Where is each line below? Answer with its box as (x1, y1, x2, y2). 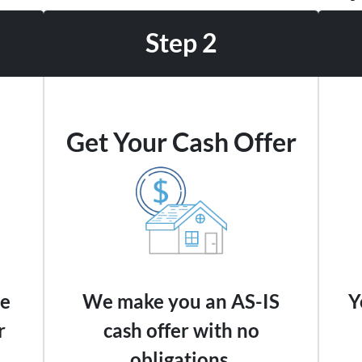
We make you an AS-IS (82, 288, 280, 313)
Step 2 (145, 27, 217, 59)
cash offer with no (103, 318, 259, 342)
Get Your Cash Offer (65, 126, 297, 158)
